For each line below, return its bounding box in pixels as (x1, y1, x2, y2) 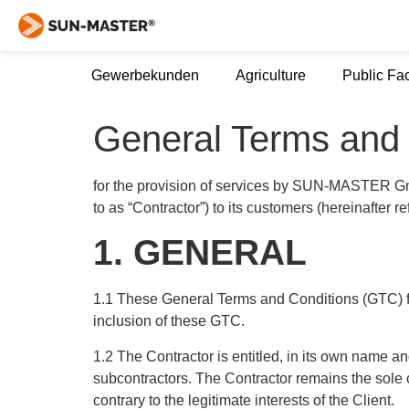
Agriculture (236, 68, 306, 83)
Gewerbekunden (91, 68, 199, 83)
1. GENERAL (93, 233, 307, 273)
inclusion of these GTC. (93, 313, 245, 330)
